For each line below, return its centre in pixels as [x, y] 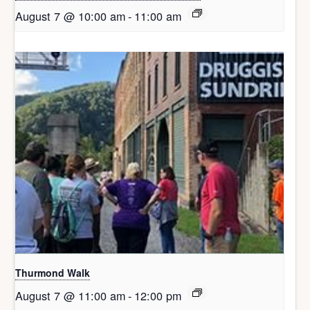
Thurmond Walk [53, 273]
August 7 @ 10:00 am [70, 16]
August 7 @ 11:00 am [70, 296]
